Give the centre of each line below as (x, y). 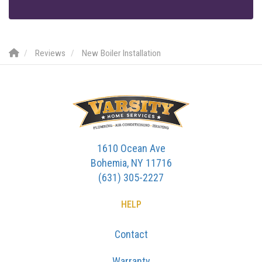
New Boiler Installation (121, 54)
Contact (131, 235)
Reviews (50, 54)
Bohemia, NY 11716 (131, 163)
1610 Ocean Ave (131, 149)
